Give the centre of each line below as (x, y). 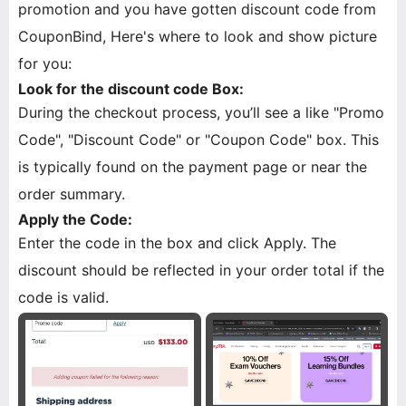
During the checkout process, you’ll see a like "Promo (201, 112)
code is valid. (63, 297)
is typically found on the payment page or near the (193, 167)
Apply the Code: (75, 219)
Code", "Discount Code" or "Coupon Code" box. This (198, 140)
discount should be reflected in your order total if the (201, 270)
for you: (45, 63)
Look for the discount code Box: (131, 89)
